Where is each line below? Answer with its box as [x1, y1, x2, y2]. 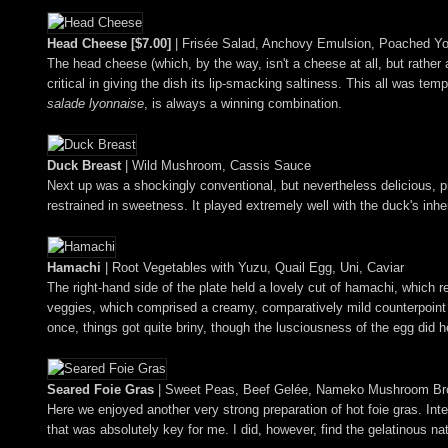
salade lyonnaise [47, 95, 144, 111]
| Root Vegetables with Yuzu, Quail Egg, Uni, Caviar [101, 259, 404, 275]
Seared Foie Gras [47, 381, 154, 397]
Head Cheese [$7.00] [47, 35, 171, 51]
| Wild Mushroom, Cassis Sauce [121, 157, 311, 173]
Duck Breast [47, 157, 121, 173]
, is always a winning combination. [144, 95, 342, 111]
